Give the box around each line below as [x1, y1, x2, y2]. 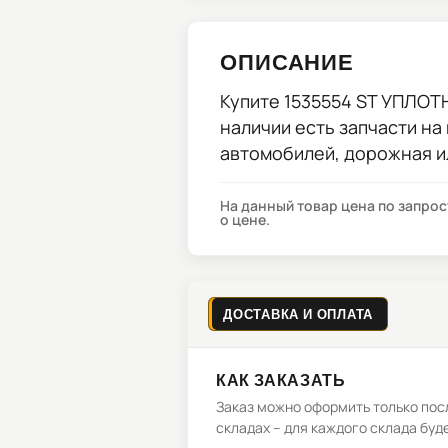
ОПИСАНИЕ [220, 48, 355, 74]
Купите [220, 89, 284, 113]
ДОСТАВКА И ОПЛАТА [223, 306, 374, 322]
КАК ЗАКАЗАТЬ [216, 370, 346, 389]
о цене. [220, 210, 270, 229]
